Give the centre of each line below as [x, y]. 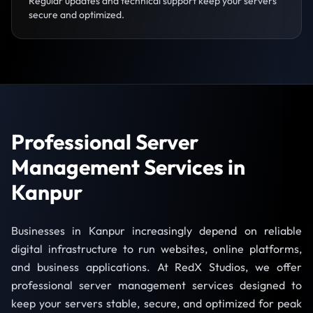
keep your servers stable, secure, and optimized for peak [156, 303]
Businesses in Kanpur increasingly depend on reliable [156, 231]
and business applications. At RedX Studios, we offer [156, 267]
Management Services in [128, 167]
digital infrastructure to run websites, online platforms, [156, 249]
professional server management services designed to [156, 285]
